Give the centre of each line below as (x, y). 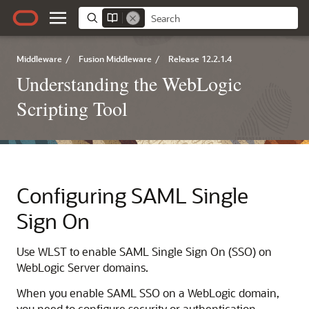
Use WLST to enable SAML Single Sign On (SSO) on (144, 251)
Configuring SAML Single (132, 195)
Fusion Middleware (115, 59)
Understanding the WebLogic (129, 83)
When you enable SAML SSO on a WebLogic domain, (148, 293)
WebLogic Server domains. (82, 267)
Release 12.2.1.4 (200, 59)
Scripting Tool (72, 108)
